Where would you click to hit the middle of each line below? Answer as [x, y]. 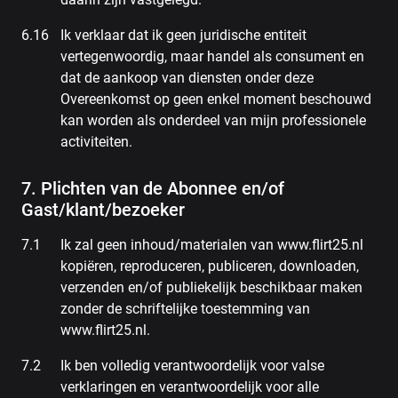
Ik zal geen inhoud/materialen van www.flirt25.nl [212, 245]
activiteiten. [96, 142]
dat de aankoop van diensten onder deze [187, 78]
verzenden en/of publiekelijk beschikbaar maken [211, 287]
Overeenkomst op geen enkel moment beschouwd [216, 99]
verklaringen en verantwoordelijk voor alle [190, 387]
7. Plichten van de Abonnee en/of [153, 188]
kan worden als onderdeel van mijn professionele [213, 120]
